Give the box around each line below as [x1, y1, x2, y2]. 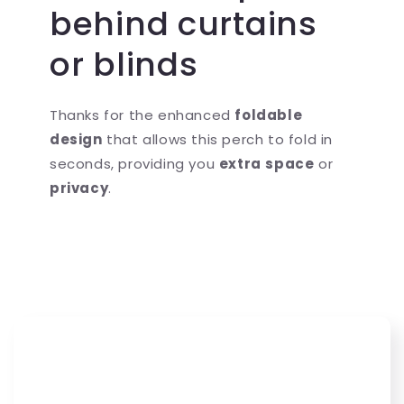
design [50, 130, 103, 150]
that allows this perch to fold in [102, 130, 334, 150]
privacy [50, 179, 109, 198]
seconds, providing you [50, 154, 219, 174]
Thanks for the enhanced [50, 106, 235, 125]
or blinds [50, 41, 198, 88]
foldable [234, 106, 303, 125]
